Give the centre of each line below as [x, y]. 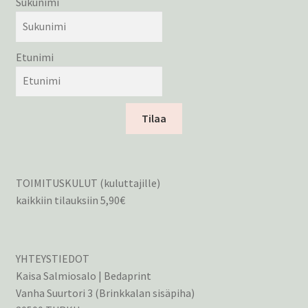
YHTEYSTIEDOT [52, 258]
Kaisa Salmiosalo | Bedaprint [83, 275]
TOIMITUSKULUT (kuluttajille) [88, 183]
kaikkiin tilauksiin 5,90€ [70, 200]
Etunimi [34, 57]
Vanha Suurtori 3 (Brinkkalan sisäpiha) [105, 293]
